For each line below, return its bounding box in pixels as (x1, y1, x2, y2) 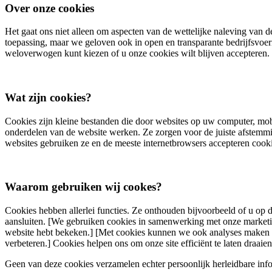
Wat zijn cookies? (5, 91, 92, 104)
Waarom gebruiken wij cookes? (5, 180, 162, 194)
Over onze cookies (5, 1, 94, 15)
